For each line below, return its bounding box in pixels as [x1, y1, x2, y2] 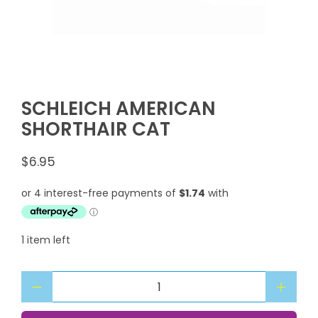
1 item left [21, 233, 70, 248]
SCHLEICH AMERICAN [21, 96, 216, 122]
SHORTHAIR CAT [21, 116, 170, 143]
